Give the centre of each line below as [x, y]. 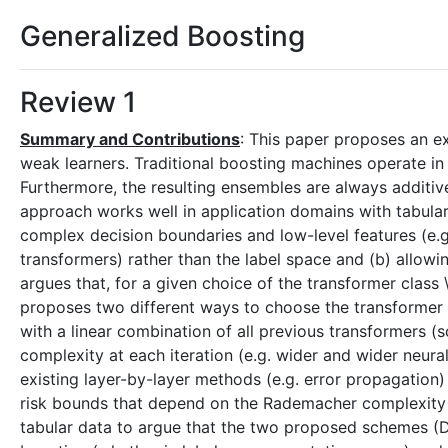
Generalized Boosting [162, 36]
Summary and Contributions [130, 139]
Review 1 [78, 102]
